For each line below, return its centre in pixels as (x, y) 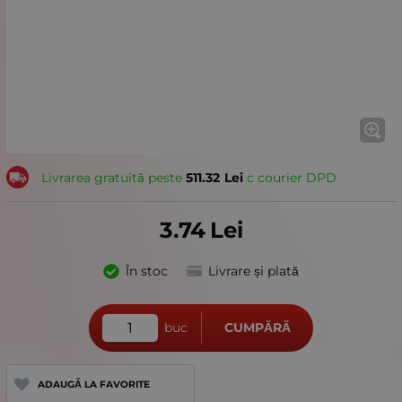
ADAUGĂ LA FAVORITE (93, 384)
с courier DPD (289, 177)
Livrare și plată (253, 271)
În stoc (146, 271)
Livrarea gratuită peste (113, 177)
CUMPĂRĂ (257, 328)
